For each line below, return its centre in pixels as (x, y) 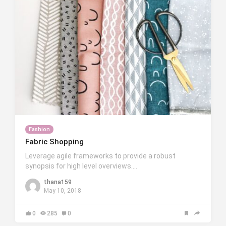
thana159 (58, 182)
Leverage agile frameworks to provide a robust (100, 156)
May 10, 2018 (63, 190)
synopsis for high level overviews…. (81, 166)
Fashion (39, 129)
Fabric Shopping (54, 142)
